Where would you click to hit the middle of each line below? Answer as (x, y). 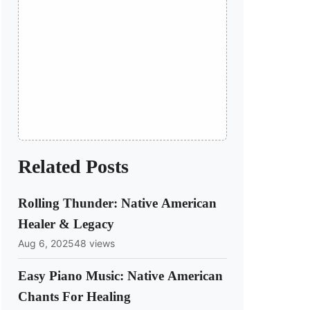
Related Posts (73, 167)
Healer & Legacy (66, 224)
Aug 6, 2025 (46, 243)
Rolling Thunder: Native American (117, 203)
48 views (94, 243)
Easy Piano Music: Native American (120, 275)
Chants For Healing (74, 296)
